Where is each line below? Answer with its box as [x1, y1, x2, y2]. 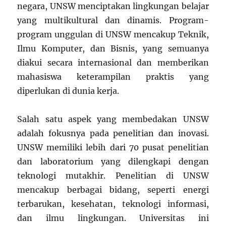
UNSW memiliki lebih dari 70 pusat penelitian [17, 142, 209, 152]
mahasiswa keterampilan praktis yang [17, 71, 209, 82]
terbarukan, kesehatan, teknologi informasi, [17, 198, 209, 209]
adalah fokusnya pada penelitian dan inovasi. [17, 128, 209, 138]
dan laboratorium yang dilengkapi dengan [17, 156, 209, 166]
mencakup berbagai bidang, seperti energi [17, 184, 209, 195]
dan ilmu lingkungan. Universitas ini [17, 212, 209, 223]
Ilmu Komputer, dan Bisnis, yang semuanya [17, 43, 209, 53]
